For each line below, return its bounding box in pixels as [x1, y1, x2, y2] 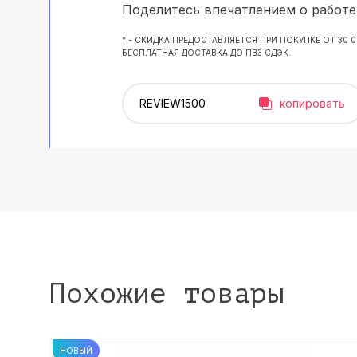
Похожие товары [49, 278, 284, 309]
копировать [280, 96, 345, 110]
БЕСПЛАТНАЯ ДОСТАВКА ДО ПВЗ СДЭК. [122, 48, 291, 57]
